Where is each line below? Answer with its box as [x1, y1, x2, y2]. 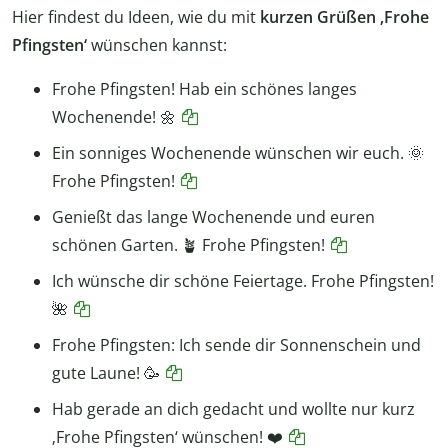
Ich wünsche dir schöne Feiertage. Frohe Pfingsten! [52, 270, 434, 293]
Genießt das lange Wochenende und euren [52, 206, 375, 229]
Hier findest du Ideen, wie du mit [12, 6, 260, 29]
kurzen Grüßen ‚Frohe [260, 6, 429, 29]
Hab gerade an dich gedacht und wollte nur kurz [52, 398, 415, 421]
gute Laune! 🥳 [52, 362, 160, 385]
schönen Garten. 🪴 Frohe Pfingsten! [52, 234, 325, 257]
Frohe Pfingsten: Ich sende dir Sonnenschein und [52, 334, 421, 357]
